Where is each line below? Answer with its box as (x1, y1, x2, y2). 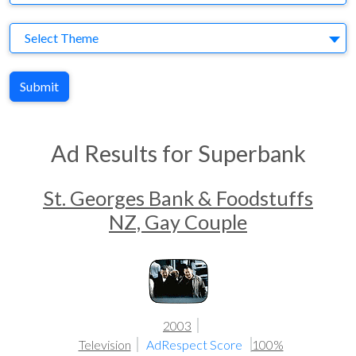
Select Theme (25, 30, 99, 45)
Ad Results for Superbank (50, 140, 306, 167)
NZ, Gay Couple (109, 210, 247, 234)
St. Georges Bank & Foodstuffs (43, 186, 313, 210)
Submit (20, 79, 59, 94)
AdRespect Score (145, 337, 245, 352)
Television (78, 337, 131, 352)
